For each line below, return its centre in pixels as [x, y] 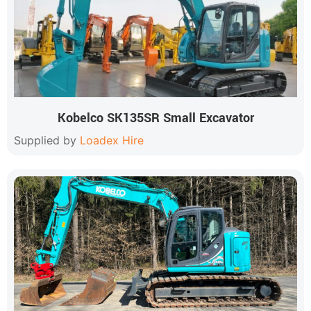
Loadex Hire [112, 140]
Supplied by [47, 140]
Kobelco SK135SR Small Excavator [155, 118]
